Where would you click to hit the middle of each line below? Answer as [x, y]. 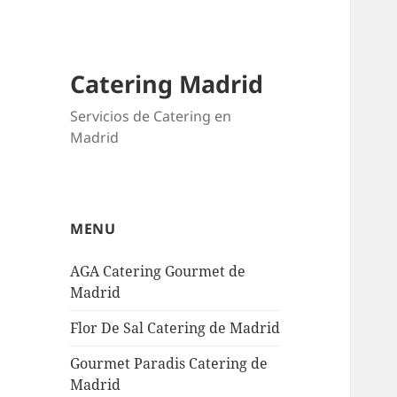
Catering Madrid [167, 84]
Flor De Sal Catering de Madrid [175, 328]
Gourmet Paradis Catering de [169, 364]
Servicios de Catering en [151, 117]
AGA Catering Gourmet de [158, 272]
